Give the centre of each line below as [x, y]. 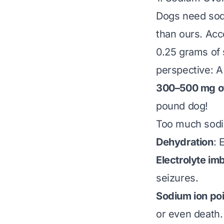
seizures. [177, 178]
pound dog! [182, 106]
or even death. [189, 214]
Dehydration [185, 142]
